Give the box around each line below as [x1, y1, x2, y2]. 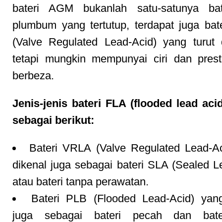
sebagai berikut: [12, 114, 94, 126]
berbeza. [12, 69, 54, 82]
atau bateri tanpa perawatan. [12, 175, 149, 188]
